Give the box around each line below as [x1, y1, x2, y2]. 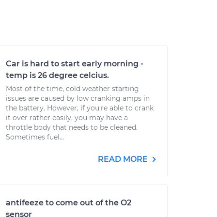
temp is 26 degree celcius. [6, 71, 109, 80]
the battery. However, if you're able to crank [6, 104, 154, 112]
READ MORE [98, 155, 150, 164]
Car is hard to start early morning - [6, 59, 143, 68]
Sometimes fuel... [6, 133, 64, 141]
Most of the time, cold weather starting [6, 84, 139, 93]
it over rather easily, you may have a [6, 113, 128, 122]
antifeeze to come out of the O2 [6, 198, 131, 207]
